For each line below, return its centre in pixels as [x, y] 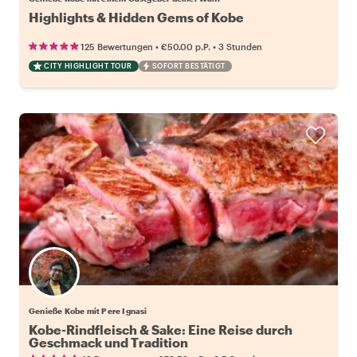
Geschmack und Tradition [108, 342]
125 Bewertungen [117, 46]
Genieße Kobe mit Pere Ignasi [88, 310]
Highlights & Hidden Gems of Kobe [136, 17]
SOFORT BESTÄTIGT [188, 65]
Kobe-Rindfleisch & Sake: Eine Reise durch [161, 329]
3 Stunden [240, 46]
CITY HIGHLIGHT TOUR [88, 65]
